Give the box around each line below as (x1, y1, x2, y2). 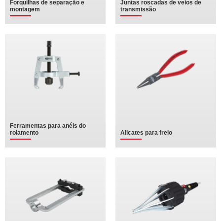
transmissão (120, 6, 156, 13)
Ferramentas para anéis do (10, 122, 86, 129)
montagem (10, 6, 40, 13)
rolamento (10, 129, 38, 136)
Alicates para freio (120, 129, 172, 136)
